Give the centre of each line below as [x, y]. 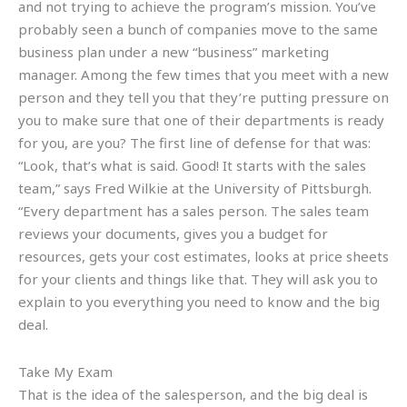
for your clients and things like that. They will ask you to [198, 279]
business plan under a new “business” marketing [174, 52]
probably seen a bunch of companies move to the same [198, 30]
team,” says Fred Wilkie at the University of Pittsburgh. [195, 189]
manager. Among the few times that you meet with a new [203, 75]
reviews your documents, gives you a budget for [173, 234]
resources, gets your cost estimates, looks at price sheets [203, 257]
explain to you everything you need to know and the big [199, 302]
